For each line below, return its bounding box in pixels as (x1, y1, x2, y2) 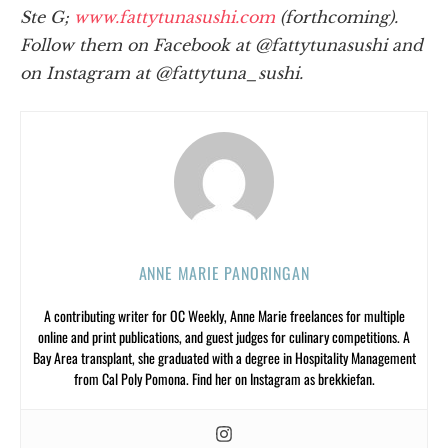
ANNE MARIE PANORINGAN (138, 261, 310, 286)
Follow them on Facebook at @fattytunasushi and (20, 35, 423, 56)
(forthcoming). (280, 7, 398, 28)
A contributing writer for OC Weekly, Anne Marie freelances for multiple (43, 305, 405, 327)
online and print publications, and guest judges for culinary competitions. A (38, 326, 410, 348)
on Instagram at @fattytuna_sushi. (20, 63, 303, 84)
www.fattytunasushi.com (74, 7, 280, 28)
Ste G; (20, 7, 74, 28)
